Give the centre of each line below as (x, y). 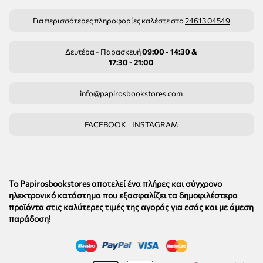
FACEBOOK (106, 124)
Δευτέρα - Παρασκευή (104, 52)
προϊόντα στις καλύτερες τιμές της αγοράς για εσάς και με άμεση (131, 207)
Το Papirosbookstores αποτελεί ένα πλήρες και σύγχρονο (115, 183)
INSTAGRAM (155, 124)
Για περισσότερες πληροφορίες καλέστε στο (109, 21)
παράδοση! (30, 219)
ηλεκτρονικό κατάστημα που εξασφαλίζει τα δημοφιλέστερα (123, 195)
